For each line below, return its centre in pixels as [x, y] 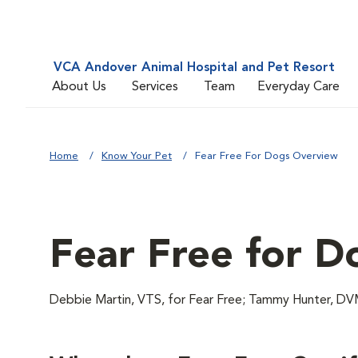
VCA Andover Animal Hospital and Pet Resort [194, 68]
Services [155, 87]
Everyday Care [298, 87]
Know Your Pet [137, 156]
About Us [79, 87]
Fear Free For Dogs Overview [267, 156]
